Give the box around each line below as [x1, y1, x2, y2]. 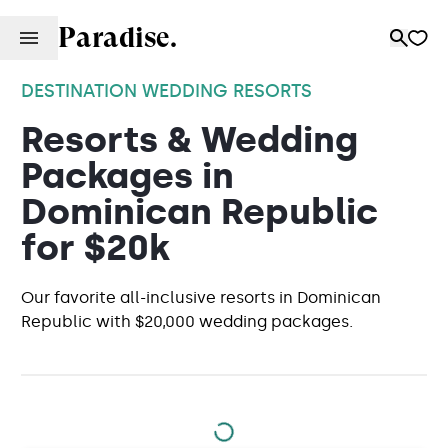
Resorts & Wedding [21, 118, 358, 161]
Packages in [21, 154, 234, 197]
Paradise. [58, 21, 177, 54]
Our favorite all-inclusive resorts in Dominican [21, 288, 381, 307]
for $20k [21, 226, 170, 269]
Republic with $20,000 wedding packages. [21, 312, 353, 331]
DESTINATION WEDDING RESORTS [21, 80, 312, 102]
